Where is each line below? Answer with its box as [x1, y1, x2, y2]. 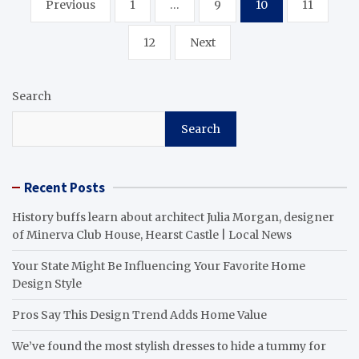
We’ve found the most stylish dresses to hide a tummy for [12, 338, 326, 353]
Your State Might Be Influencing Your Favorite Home [12, 258, 305, 273]
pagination [11, 11, 122, 38]
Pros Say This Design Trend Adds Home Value [12, 307, 267, 322]
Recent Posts [24, 178, 105, 196]
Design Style [12, 276, 82, 291]
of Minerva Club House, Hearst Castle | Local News [12, 227, 292, 242]
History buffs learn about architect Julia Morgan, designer [12, 209, 334, 224]
